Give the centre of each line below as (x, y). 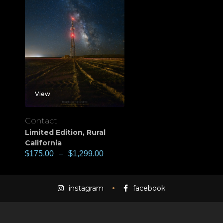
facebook (149, 188)
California (43, 143)
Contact (41, 120)
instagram (86, 188)
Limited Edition (54, 132)
